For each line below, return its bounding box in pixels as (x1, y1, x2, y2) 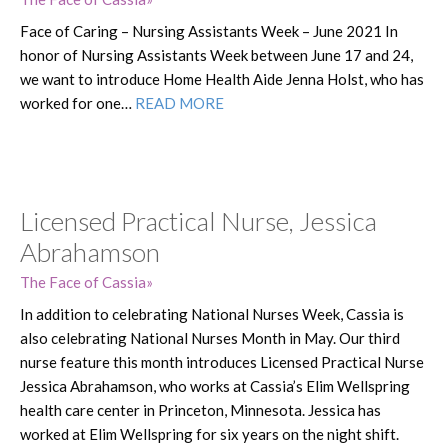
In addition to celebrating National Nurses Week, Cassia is (20, 304, 404, 323)
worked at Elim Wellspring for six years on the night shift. (20, 424, 399, 443)
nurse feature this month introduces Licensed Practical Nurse (20, 352, 424, 371)
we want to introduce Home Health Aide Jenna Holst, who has (20, 69, 424, 88)
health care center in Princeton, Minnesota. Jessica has (20, 400, 381, 419)
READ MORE (135, 93, 224, 112)
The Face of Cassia (20, 272, 146, 291)
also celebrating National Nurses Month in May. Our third (20, 328, 400, 347)
